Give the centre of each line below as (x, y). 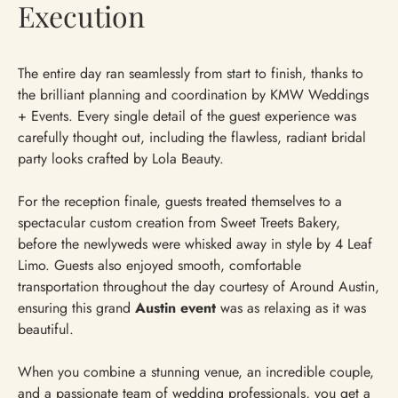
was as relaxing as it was (291, 308)
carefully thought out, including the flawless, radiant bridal (192, 138)
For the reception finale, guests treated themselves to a (180, 202)
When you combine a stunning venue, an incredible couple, (196, 372)
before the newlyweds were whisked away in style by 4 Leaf (195, 244)
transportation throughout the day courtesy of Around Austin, (199, 287)
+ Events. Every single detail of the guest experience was (187, 116)
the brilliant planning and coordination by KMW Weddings (193, 95)
